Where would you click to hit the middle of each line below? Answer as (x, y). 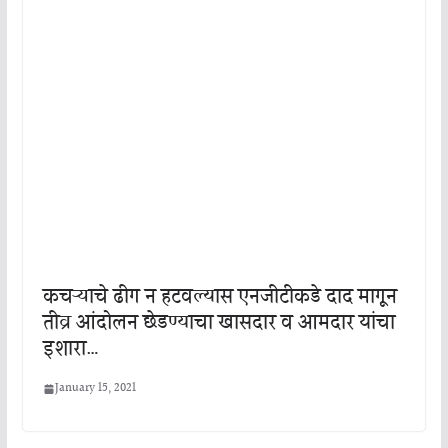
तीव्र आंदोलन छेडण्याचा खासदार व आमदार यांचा (218, 323)
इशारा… (70, 349)
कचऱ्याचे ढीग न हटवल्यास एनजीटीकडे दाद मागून (219, 297)
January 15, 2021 (95, 389)
